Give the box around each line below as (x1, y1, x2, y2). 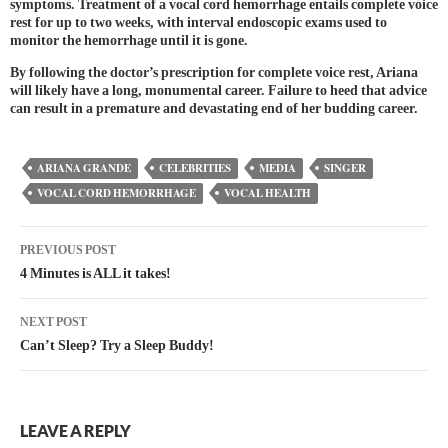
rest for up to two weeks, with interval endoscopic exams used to (10, 15, 387, 31)
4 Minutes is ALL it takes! (20, 266, 171, 282)
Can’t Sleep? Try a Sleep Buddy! (20, 338, 214, 354)
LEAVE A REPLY (20, 421, 131, 441)
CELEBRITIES (159, 160, 231, 177)
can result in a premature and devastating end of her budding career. (10, 101, 418, 117)
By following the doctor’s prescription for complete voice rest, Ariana (10, 65, 418, 81)
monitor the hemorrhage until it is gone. (10, 33, 248, 49)
